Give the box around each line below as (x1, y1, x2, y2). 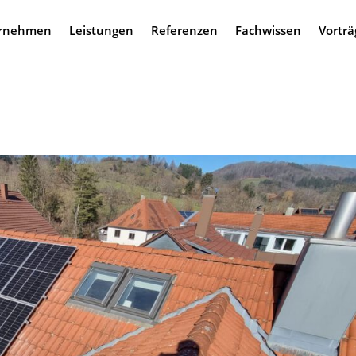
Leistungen (68, 22, 133, 38)
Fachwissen (234, 22, 301, 38)
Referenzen (150, 22, 218, 38)
